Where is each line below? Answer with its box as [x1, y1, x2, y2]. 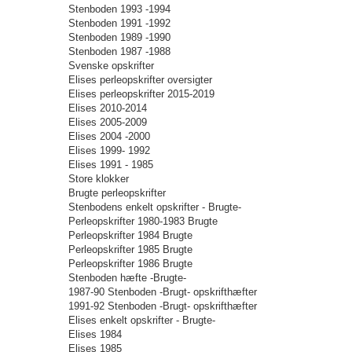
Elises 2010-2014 [68, 102, 147, 114]
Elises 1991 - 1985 [68, 159, 153, 170]
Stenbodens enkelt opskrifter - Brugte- [68, 201, 241, 213]
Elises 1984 [68, 328, 122, 340]
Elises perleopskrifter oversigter [68, 74, 212, 86]
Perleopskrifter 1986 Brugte [68, 258, 192, 269]
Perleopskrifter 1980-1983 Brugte [68, 215, 218, 227]
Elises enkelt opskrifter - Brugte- [68, 314, 215, 326]
